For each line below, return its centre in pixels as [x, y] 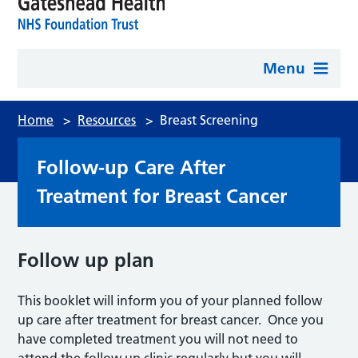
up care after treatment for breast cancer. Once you [171, 320]
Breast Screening [209, 120]
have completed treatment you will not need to [158, 339]
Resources [107, 120]
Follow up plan [86, 260]
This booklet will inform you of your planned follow [170, 300]
